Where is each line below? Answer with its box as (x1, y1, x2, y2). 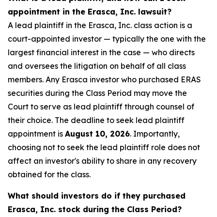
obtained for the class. (8, 170, 91, 180)
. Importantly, (130, 129, 180, 139)
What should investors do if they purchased (8, 191, 186, 201)
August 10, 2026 (65, 129, 130, 139)
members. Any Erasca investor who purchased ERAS (8, 75, 201, 85)
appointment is (8, 129, 65, 139)
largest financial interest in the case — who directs (8, 47, 195, 58)
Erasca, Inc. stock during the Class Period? (8, 204, 182, 215)
